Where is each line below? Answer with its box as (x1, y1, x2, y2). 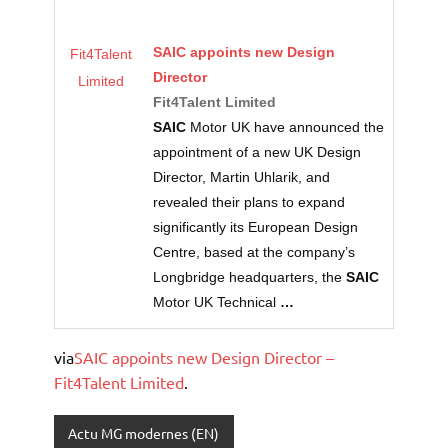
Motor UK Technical (153, 295, 281, 311)
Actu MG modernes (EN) (68, 424, 220, 443)
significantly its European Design (153, 220, 359, 236)
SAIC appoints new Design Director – (74, 347, 334, 368)
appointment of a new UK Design (153, 145, 362, 161)
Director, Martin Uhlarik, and (153, 170, 331, 186)
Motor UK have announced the (186, 120, 385, 136)
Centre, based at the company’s (153, 245, 356, 261)
